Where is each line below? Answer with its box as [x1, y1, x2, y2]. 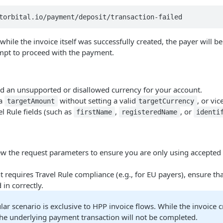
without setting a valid [57, 96, 136, 106]
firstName [76, 108, 112, 116]
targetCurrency [138, 97, 195, 105]
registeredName [121, 108, 178, 116]
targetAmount [7, 97, 55, 105]
